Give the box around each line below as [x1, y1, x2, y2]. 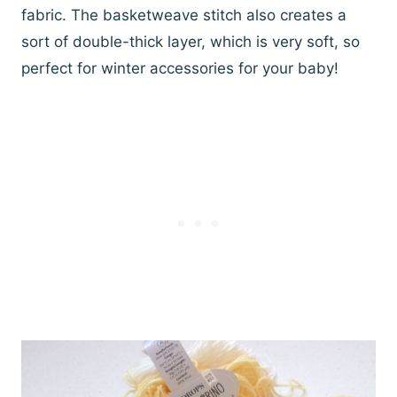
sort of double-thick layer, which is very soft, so [21, 33, 360, 51]
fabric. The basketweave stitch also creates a [21, 6, 346, 25]
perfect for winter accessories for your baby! [21, 59, 339, 78]
